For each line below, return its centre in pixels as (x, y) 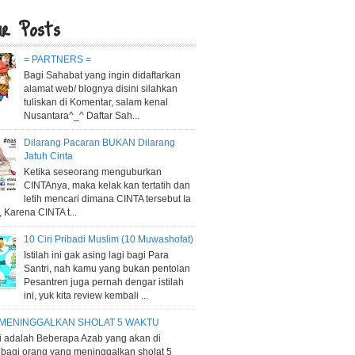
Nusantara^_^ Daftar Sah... (81, 115)
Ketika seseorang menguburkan (92, 172)
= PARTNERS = (57, 60)
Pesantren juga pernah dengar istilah (103, 282)
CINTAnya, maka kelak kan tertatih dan (107, 185)
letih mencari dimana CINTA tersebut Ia (107, 198)
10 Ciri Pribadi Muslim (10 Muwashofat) (108, 240)
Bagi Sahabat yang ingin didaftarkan (102, 75)
